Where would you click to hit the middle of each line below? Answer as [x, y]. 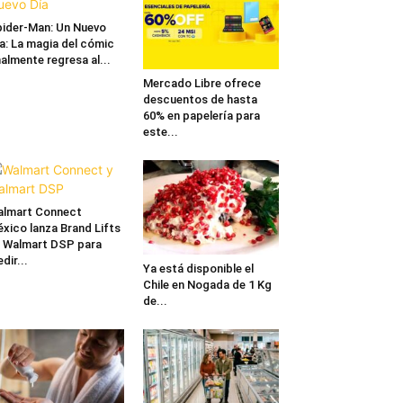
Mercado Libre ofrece [201, 84]
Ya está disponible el [198, 268]
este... [160, 132]
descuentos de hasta [200, 100]
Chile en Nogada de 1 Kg [207, 284]
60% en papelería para [201, 116]
